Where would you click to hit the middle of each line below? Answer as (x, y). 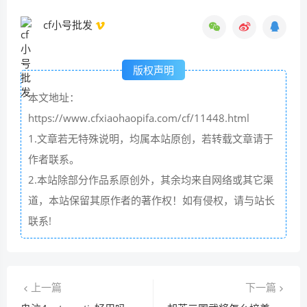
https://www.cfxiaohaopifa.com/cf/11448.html (139, 118)
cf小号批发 (69, 25)
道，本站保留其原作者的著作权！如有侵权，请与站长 (151, 200)
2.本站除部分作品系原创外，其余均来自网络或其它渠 (151, 180)
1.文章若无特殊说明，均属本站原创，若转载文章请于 (151, 139)
